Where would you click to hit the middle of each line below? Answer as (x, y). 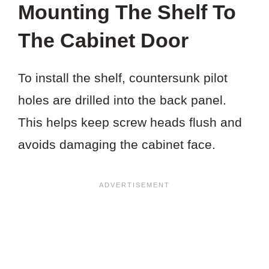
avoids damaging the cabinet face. (117, 144)
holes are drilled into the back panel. (122, 100)
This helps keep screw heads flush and (130, 122)
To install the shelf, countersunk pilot (123, 77)
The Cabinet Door (103, 40)
